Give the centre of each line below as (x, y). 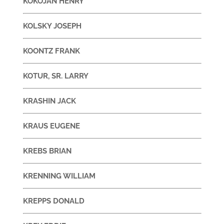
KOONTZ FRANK (51, 51)
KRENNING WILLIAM (59, 176)
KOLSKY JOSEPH (52, 26)
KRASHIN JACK (49, 101)
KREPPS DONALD (53, 201)
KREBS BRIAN (47, 151)
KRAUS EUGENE (51, 126)
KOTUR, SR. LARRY (55, 76)
